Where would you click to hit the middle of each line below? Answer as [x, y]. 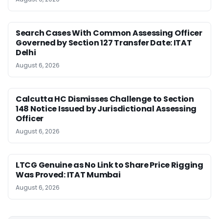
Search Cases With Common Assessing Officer [109, 33]
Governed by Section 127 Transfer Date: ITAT [104, 43]
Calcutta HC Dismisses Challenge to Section [105, 99]
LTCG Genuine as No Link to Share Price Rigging [109, 165]
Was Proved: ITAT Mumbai [68, 175]
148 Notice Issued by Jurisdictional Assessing [106, 109]
